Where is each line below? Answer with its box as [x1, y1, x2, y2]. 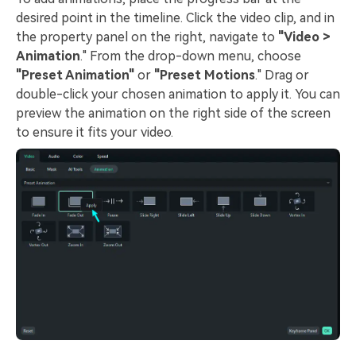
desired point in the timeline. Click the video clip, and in [16, 10, 335, 26]
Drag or [261, 68, 309, 83]
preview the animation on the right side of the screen [16, 106, 331, 122]
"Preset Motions [154, 68, 255, 83]
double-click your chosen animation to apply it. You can [16, 87, 340, 103]
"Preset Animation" [16, 68, 134, 83]
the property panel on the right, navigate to [16, 29, 278, 45]
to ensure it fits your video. [16, 125, 173, 141]
